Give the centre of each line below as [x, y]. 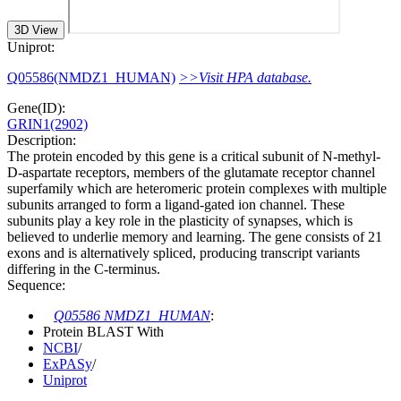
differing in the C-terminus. [84, 269]
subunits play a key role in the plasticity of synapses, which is [180, 220]
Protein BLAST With [103, 331]
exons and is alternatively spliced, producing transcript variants [183, 252]
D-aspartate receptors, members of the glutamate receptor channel [191, 172]
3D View [36, 30]
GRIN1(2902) [47, 124]
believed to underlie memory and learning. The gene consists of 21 [195, 236]
